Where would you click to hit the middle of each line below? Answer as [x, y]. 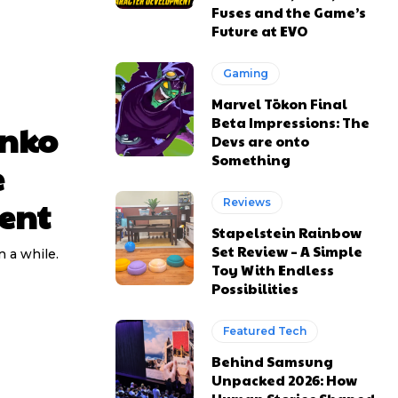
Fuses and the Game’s [289, 12]
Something [251, 160]
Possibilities [255, 289]
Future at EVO [260, 31]
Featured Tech [265, 331]
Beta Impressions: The [291, 123]
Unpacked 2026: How [285, 380]
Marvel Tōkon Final [280, 104]
